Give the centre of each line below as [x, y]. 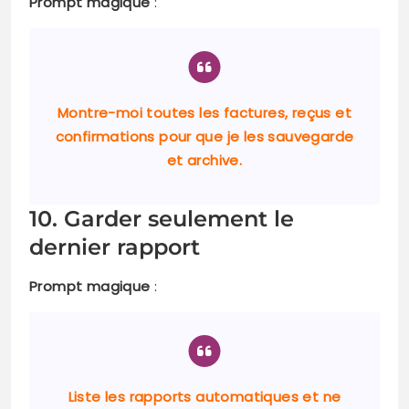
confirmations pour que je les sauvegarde [204, 137]
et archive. [204, 161]
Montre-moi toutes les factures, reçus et [204, 113]
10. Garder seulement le [162, 219]
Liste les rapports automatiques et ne [204, 397]
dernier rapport [115, 247]
